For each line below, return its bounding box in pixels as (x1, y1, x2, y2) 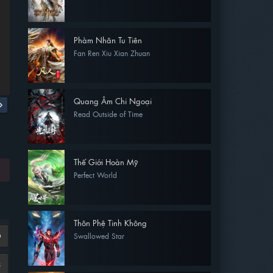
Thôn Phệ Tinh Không (74, 217, 147, 229)
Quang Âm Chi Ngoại (74, 95, 152, 107)
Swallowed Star (74, 230, 124, 241)
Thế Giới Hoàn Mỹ (74, 156, 138, 168)
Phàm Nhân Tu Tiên (74, 34, 142, 46)
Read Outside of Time (74, 108, 143, 119)
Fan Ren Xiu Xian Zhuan (74, 48, 150, 58)
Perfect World (74, 169, 117, 180)
